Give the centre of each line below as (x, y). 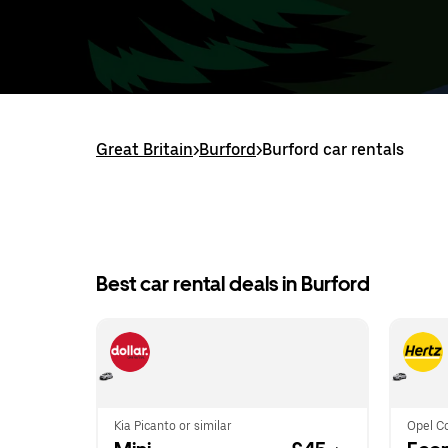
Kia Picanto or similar (173, 426)
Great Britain (144, 149)
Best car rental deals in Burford (233, 284)
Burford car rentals (333, 149)
